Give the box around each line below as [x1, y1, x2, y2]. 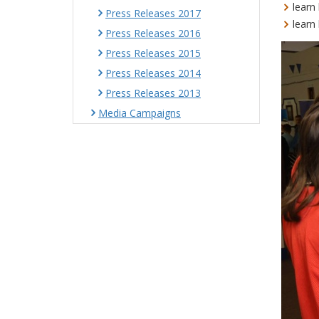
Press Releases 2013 [105, 86, 201, 100]
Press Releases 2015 [105, 46, 201, 60]
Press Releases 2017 [105, 6, 201, 20]
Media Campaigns [98, 106, 181, 120]
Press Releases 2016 [105, 26, 201, 40]
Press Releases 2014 [105, 66, 201, 80]
